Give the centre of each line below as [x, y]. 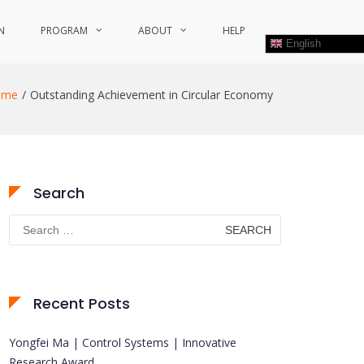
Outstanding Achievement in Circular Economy [152, 95]
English [302, 43]
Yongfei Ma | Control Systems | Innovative [123, 342]
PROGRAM [64, 30]
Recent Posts [82, 303]
